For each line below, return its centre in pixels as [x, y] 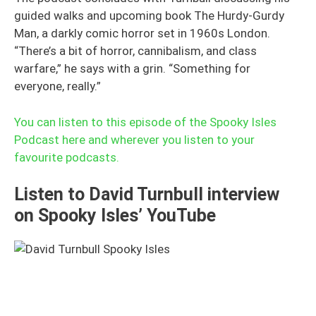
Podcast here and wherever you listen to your [134, 139]
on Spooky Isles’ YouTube [115, 215]
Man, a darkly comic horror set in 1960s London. [142, 33]
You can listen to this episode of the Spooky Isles [145, 122]
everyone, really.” [57, 86]
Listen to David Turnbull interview [147, 194]
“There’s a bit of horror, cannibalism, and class [135, 51]
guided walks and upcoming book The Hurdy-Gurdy [149, 16]
